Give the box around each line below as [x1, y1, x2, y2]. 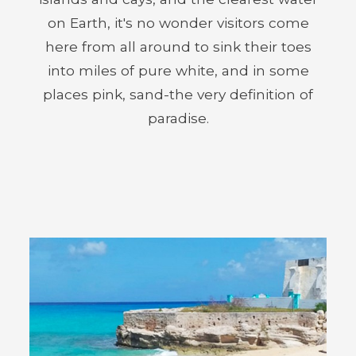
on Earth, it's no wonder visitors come [47, 14, 309, 31]
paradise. [147, 110, 209, 126]
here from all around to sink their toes [44, 38, 311, 55]
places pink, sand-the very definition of [43, 86, 313, 103]
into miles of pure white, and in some [47, 62, 309, 79]
